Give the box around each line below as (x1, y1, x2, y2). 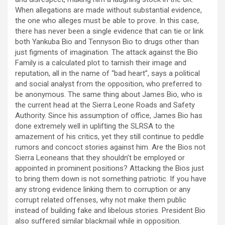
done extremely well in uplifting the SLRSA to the (15, 122, 175, 131)
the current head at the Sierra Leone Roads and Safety (15, 100, 195, 110)
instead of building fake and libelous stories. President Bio (15, 206, 205, 215)
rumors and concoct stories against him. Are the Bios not (15, 143, 205, 152)
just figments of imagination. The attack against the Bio (15, 48, 198, 57)
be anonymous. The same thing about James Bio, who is (15, 90, 202, 99)
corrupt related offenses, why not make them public (15, 195, 186, 205)
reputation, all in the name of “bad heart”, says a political (15, 69, 200, 78)
